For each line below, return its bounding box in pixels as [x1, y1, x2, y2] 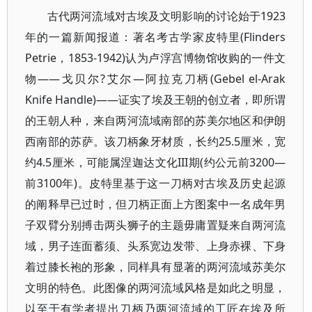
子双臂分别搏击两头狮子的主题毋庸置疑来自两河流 [25, 217, 286, 233]
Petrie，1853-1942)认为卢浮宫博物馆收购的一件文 [25, 50, 286, 65]
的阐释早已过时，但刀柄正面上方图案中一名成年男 [25, 196, 286, 212]
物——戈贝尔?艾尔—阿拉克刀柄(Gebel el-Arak [25, 71, 286, 86]
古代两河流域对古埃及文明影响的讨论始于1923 [47, 8, 286, 24]
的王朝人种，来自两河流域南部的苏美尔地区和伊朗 [25, 113, 286, 128]
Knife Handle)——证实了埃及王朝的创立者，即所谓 [25, 92, 286, 107]
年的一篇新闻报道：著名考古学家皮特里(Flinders [25, 29, 286, 45]
